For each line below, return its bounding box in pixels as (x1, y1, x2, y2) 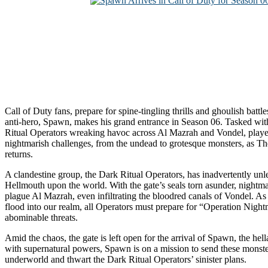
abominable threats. (5, 212, 78, 223)
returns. (5, 148, 33, 159)
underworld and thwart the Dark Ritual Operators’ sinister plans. (5, 254, 246, 264)
